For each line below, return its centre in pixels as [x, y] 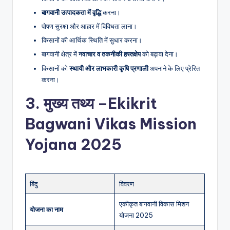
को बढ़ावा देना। [159, 54]
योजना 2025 [136, 215]
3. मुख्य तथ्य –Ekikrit [91, 103]
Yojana [51, 144]
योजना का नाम [46, 209]
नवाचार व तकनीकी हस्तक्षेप [110, 54]
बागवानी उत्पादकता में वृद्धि [71, 13]
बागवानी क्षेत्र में [60, 54]
